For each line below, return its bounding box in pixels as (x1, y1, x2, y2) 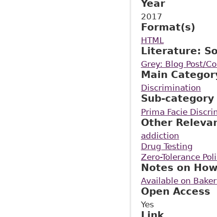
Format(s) (140, 21, 195, 33)
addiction (140, 130, 179, 140)
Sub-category (140, 93, 214, 105)
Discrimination (140, 83, 201, 93)
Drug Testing (140, 141, 193, 151)
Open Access (140, 185, 210, 197)
